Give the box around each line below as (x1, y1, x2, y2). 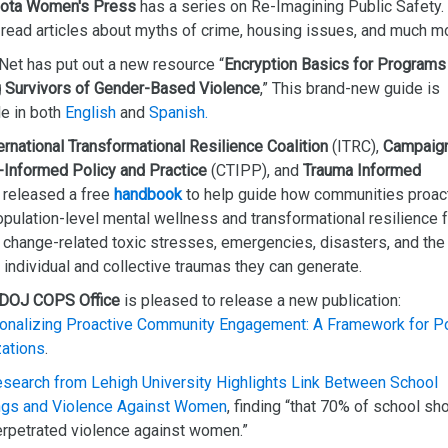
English (65, 103, 116, 122)
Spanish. (149, 103, 208, 122)
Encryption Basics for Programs (224, 55, 446, 74)
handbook (114, 185, 182, 204)
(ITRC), (328, 137, 383, 156)
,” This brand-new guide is (260, 79, 440, 98)
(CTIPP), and (211, 161, 303, 180)
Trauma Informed (303, 161, 421, 180)
